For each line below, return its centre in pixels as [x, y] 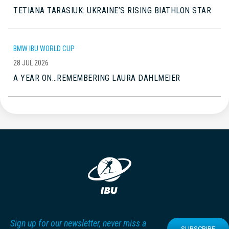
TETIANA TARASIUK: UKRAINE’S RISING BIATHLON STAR [112, 10]
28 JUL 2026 [31, 63]
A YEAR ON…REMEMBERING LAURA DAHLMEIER [97, 78]
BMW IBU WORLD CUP [44, 48]
